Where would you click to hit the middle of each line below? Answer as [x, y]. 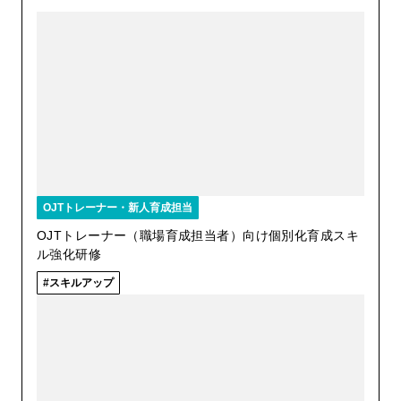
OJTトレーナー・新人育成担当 [118, 208]
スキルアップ [81, 283]
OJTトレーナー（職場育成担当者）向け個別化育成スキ [198, 236]
